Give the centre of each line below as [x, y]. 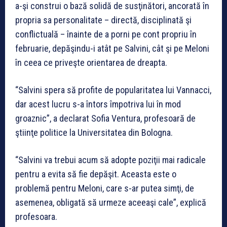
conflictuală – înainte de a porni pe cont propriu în [106, 34]
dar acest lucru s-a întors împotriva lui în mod [98, 104]
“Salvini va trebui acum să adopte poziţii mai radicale [110, 160]
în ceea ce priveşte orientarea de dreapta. [91, 62]
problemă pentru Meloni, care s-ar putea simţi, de [105, 188]
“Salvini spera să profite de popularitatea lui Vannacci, [113, 90]
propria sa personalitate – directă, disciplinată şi [103, 20]
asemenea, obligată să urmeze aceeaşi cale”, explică [111, 202]
